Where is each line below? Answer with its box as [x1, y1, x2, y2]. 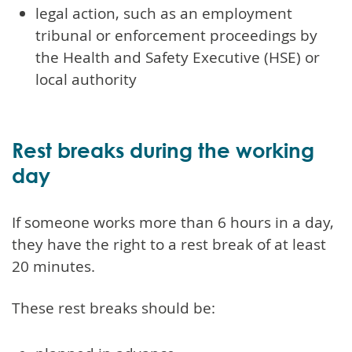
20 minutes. [12, 255, 95, 277]
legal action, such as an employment [35, 2, 292, 24]
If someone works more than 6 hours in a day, [12, 211, 334, 233]
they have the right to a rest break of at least [12, 233, 326, 255]
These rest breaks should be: [12, 297, 215, 318]
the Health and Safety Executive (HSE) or [35, 46, 320, 68]
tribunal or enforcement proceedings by [35, 24, 317, 46]
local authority [35, 68, 137, 90]
